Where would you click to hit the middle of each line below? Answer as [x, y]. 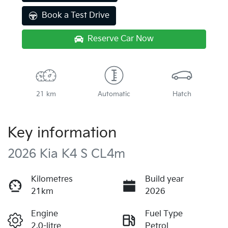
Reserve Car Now [121, 39]
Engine [45, 214]
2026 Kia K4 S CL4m [66, 154]
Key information [62, 133]
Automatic [114, 94]
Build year [164, 179]
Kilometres [52, 179]
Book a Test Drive [76, 15]
